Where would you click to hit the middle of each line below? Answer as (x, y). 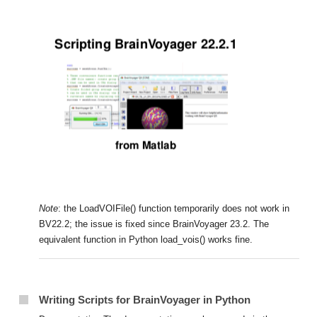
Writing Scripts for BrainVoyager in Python (145, 300)
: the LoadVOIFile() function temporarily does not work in (174, 208)
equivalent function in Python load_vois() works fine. (146, 240)
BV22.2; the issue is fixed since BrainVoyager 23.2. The (154, 224)
